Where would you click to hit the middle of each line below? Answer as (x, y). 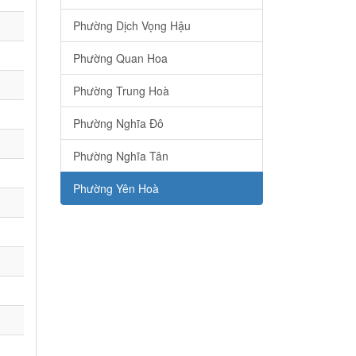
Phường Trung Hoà (121, 91)
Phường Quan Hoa (120, 58)
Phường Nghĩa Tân (121, 156)
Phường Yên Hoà (116, 189)
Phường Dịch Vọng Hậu (132, 26)
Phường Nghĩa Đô (118, 124)
